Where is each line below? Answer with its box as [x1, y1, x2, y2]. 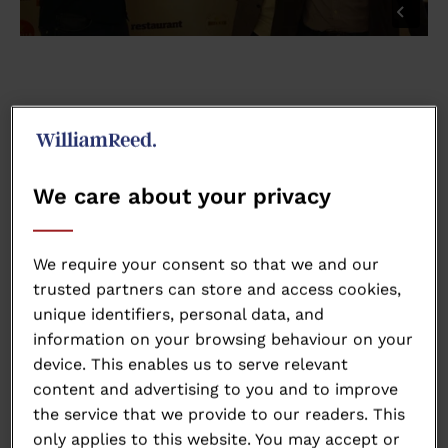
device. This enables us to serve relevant [33, 355, 349, 375]
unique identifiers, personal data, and [33, 305, 325, 325]
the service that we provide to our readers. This [33, 405, 406, 425]
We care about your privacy [33, 184, 332, 210]
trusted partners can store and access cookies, [33, 280, 402, 300]
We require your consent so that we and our [33, 255, 380, 275]
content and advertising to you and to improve [33, 380, 399, 400]
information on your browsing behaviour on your [33, 330, 414, 350]
